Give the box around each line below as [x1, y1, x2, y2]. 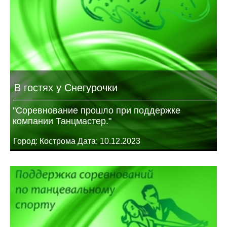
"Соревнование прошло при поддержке [13, 105, 180, 116]
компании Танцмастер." [13, 116, 111, 127]
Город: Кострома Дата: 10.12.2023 [11, 137, 140, 146]
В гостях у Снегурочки [14, 82, 118, 94]
